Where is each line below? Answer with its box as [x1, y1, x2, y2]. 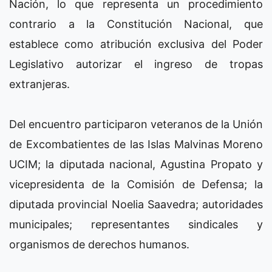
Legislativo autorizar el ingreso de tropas [9, 58, 263, 70]
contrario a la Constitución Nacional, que [9, 18, 263, 30]
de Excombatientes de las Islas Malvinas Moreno [9, 138, 263, 151]
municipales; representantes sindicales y [9, 218, 263, 231]
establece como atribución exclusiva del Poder [9, 38, 263, 50]
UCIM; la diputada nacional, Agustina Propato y [9, 158, 263, 171]
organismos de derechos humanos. [9, 238, 189, 251]
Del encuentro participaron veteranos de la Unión [9, 118, 263, 131]
